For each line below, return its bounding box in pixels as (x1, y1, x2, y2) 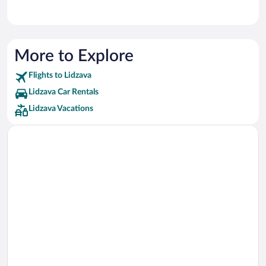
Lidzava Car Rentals (28, 88, 99, 97)
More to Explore (14, 47, 134, 65)
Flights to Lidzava (28, 71, 91, 80)
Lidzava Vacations (28, 104, 93, 113)
